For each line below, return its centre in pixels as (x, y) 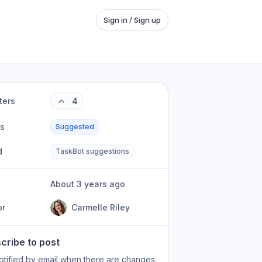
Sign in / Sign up (132, 20)
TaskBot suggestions (93, 151)
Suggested (75, 127)
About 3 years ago (91, 184)
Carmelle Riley (101, 207)
